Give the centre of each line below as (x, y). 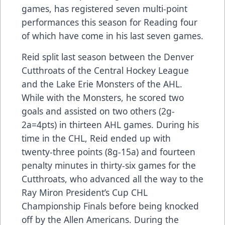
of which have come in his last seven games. (113, 35)
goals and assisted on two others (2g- (98, 111)
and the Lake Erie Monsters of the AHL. (102, 84)
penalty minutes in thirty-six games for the (109, 165)
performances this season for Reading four (109, 22)
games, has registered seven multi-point (104, 8)
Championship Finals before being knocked (110, 206)
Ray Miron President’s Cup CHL (85, 192)
